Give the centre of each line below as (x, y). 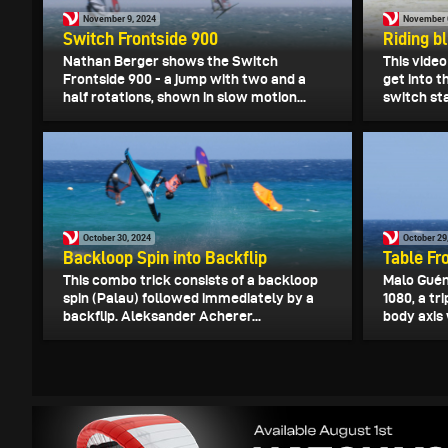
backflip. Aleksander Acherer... (162, 315)
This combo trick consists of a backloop (190, 279)
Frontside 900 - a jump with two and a (184, 78)
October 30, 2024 (117, 238)
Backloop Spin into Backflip (165, 257)
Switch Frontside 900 (140, 38)
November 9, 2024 (119, 19)
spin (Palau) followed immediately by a (188, 297)
